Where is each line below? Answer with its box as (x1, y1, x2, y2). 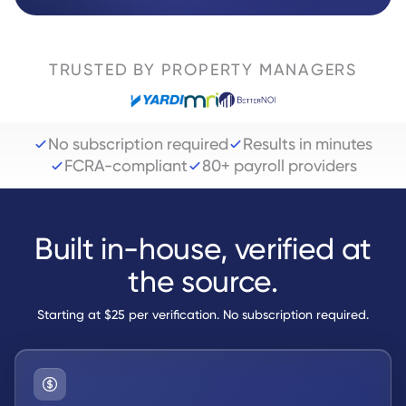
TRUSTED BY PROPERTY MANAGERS (48, 60, 358, 79)
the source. (128, 263, 278, 299)
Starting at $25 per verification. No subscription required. (37, 306, 369, 322)
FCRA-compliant (63, 156, 188, 175)
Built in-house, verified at (34, 230, 372, 266)
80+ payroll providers (201, 156, 357, 175)
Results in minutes (243, 134, 372, 153)
